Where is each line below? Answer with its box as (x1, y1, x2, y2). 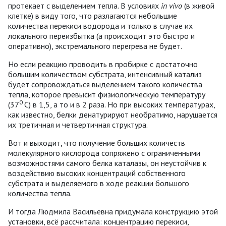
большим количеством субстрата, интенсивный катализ (8, 69, 202, 79)
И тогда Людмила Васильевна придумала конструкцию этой (8, 206, 218, 216)
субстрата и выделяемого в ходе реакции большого (8, 178, 189, 188)
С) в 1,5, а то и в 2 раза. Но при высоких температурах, (24, 99, 215, 109)
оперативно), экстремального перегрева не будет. (8, 40, 182, 51)
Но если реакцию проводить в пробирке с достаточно (8, 59, 198, 69)
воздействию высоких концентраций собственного (8, 167, 186, 178)
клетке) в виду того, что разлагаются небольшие (8, 10, 177, 21)
